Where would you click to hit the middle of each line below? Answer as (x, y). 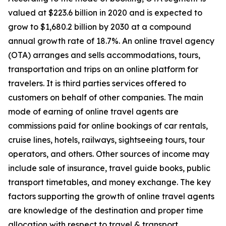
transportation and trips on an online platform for (103, 69)
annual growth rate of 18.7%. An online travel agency (111, 41)
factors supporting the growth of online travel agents (111, 196)
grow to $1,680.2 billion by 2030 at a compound (100, 27)
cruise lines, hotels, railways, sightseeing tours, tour (106, 140)
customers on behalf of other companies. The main (106, 98)
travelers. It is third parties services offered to (97, 83)
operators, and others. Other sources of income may (109, 154)
